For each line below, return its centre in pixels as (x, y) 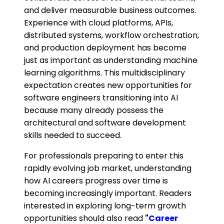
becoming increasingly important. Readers (108, 193)
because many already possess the (94, 110)
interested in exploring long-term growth (105, 206)
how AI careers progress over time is (96, 181)
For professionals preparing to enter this (104, 156)
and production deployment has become (105, 48)
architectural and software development (105, 123)
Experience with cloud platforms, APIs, (98, 23)
